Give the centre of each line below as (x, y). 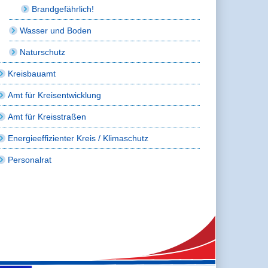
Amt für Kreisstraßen (47, 116)
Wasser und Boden (56, 30)
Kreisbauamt (32, 73)
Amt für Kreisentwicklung (55, 95)
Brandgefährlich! (63, 9)
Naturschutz (43, 52)
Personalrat (30, 159)
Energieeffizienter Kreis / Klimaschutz (78, 138)
